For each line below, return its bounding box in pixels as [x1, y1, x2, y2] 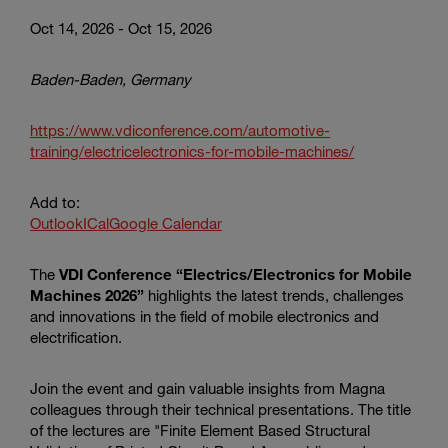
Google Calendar [109, 213, 222, 232]
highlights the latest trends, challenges [144, 285, 404, 304]
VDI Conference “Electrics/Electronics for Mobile [59, 264, 412, 283]
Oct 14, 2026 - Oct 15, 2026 [30, 18, 212, 37]
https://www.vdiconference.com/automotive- [30, 120, 330, 139]
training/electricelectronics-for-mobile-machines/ [30, 141, 354, 160]
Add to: [30, 192, 80, 211]
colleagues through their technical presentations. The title [30, 399, 411, 418]
